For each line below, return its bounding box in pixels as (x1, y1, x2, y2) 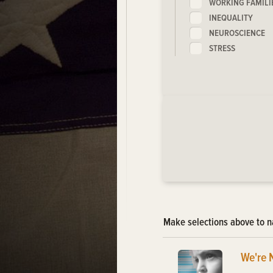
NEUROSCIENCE (209, 27, 265, 40)
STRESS (209, 42, 235, 55)
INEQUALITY (209, 12, 253, 24)
